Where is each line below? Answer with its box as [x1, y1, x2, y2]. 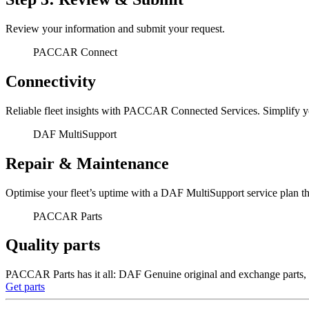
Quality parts [6, 236, 100, 255]
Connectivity [6, 72, 96, 90]
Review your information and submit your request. [6, 22, 225, 34]
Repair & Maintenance [6, 154, 169, 172]
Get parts [6, 281, 45, 293]
